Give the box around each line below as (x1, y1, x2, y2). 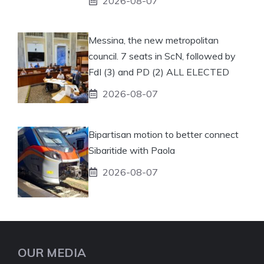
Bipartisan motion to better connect (88, 128, 239, 140)
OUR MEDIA (18, 245, 86, 260)
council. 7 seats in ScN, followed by (88, 49, 236, 62)
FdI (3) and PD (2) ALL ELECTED (88, 65, 229, 78)
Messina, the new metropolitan (88, 34, 219, 46)
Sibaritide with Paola (88, 144, 175, 156)
